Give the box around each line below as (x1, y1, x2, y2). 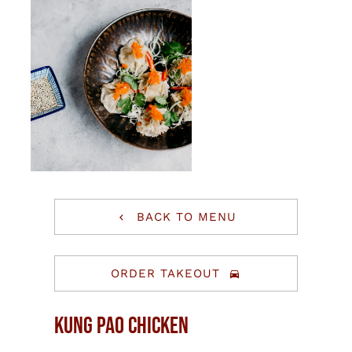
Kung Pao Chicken (53, 311, 189, 340)
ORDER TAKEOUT (111, 266, 221, 281)
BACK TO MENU (136, 210, 236, 225)
